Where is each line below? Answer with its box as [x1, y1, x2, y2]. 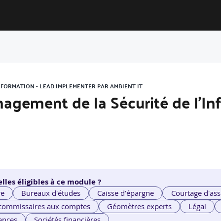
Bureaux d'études [21, 188, 81, 198]
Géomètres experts [107, 201, 172, 212]
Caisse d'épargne [97, 188, 154, 198]
